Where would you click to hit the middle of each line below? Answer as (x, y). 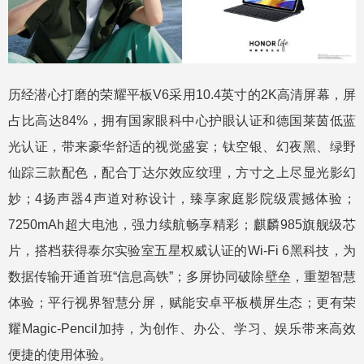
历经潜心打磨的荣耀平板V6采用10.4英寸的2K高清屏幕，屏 (182, 95)
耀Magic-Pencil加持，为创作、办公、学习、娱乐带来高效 (182, 329)
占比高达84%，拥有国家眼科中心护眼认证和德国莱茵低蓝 (182, 121)
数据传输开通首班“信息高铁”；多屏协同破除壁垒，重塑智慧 (182, 277)
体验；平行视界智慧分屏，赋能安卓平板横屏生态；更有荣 (182, 303)
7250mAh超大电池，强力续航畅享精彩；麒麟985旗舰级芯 (182, 225)
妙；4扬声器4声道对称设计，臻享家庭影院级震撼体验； (182, 199)
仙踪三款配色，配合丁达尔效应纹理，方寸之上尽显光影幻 (182, 173)
